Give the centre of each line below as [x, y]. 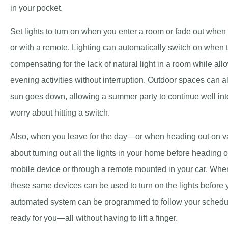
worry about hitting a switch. [60, 113]
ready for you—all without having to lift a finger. [94, 218]
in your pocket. [36, 8]
